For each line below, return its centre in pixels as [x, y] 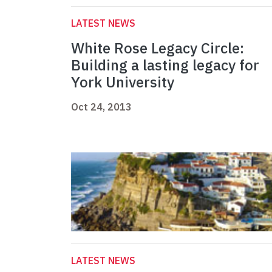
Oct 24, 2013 [101, 107]
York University [123, 82]
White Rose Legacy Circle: [158, 48]
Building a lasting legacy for [165, 65]
